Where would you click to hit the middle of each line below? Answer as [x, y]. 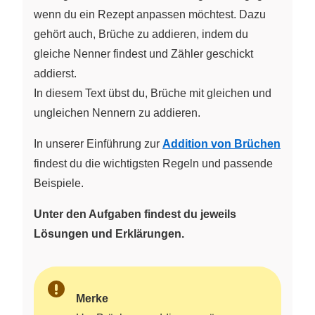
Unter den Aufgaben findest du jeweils [135, 214]
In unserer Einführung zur [98, 143]
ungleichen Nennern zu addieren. [117, 112]
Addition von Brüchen [221, 143]
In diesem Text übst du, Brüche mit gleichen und [153, 93]
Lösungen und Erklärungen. [109, 233]
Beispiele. [59, 183]
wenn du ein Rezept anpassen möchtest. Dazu [150, 14]
